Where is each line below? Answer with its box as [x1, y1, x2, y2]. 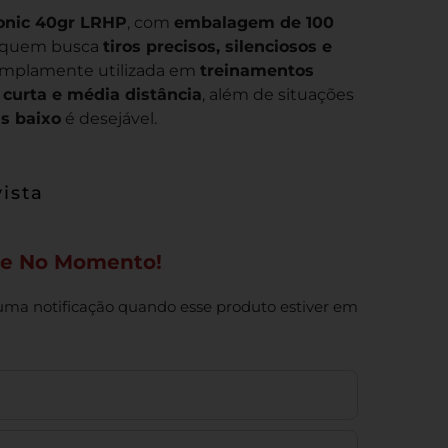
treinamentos [199, 61, 314, 80]
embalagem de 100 [173, 13, 334, 32]
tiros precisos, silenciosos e [102, 37, 332, 56]
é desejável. [60, 109, 157, 128]
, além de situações [201, 85, 354, 104]
